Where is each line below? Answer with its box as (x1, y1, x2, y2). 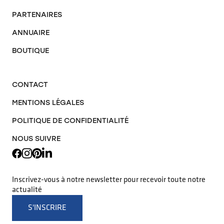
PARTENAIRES (12, 10, 62, 19)
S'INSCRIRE (28, 204, 66, 212)
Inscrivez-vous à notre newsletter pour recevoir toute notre (12, 176, 205, 184)
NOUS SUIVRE (12, 134, 60, 143)
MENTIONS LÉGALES (12, 98, 84, 107)
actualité (12, 186, 42, 194)
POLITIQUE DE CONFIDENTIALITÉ (12, 116, 128, 125)
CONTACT (12, 80, 48, 89)
